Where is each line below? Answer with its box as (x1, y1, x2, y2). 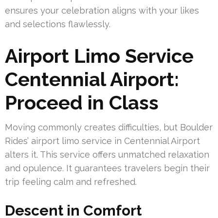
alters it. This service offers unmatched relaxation (5, 149, 209, 160)
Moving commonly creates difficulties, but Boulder (5, 122, 213, 133)
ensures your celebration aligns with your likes (5, 5, 199, 16)
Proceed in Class (5, 91, 159, 114)
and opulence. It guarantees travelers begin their (5, 163, 210, 174)
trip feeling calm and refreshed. (5, 177, 137, 187)
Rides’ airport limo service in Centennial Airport (5, 136, 200, 146)
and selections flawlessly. (5, 19, 110, 30)
